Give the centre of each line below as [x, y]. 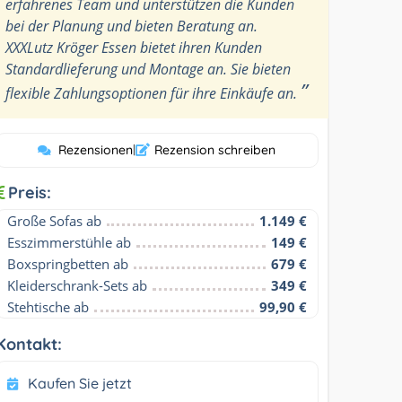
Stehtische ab [48, 306]
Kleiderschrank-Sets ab [78, 285]
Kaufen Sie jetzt [80, 383]
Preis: [30, 192]
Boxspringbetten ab [68, 263]
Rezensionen [96, 149]
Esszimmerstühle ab [70, 242]
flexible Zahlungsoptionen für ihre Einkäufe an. [153, 93]
